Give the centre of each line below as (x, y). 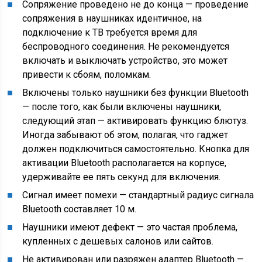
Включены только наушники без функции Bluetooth (136, 93)
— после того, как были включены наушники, (122, 107)
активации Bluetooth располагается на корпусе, (125, 163)
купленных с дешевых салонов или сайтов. (118, 241)
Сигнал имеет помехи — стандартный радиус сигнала (138, 195)
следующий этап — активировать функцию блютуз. (135, 121)
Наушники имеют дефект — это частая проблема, (130, 227)
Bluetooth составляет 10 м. (80, 209)
